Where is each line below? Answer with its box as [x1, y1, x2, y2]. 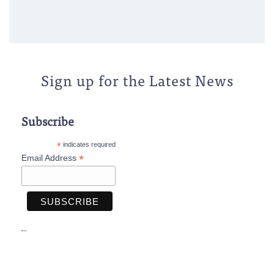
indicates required [61, 141, 116, 149]
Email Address [21, 153, 79, 163]
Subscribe [21, 111, 74, 131]
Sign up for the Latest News [40, 68, 234, 92]
